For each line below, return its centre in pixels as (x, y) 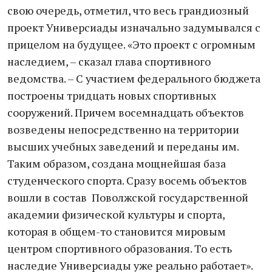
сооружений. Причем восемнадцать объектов (126, 112)
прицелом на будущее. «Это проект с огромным (131, 44)
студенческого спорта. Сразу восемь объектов (127, 180)
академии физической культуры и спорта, (116, 214)
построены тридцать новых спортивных (112, 95)
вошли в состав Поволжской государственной (128, 197)
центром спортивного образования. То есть (120, 248)
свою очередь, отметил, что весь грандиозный (128, 10)
